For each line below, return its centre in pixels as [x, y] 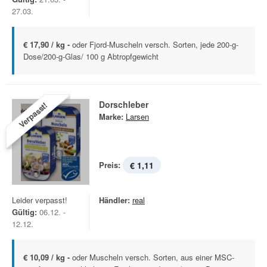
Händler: [114, 200]
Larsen [137, 117]
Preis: [110, 165]
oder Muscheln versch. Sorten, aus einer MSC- [153, 257]
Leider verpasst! [40, 200]
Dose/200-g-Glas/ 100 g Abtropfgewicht [91, 56]
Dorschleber [124, 104]
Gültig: [24, 212]
